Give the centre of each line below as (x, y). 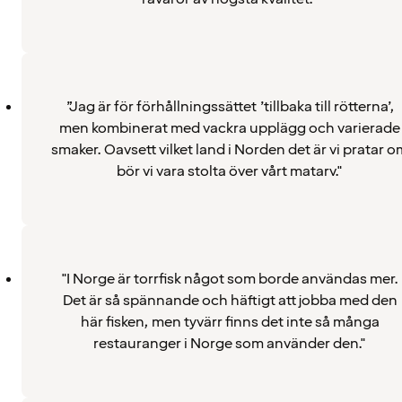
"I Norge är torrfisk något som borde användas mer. (230, 279)
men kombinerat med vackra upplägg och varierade (230, 128)
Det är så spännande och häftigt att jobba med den (230, 300)
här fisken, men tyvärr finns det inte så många (230, 322)
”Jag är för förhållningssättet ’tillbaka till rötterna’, (230, 106)
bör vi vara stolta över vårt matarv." (230, 171)
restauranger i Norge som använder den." (230, 343)
